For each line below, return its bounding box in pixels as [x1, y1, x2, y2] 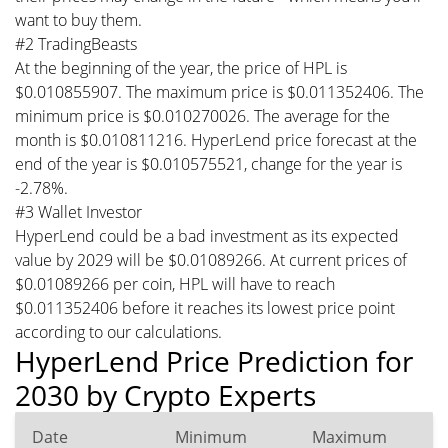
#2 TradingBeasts [15, 32, 137, 55]
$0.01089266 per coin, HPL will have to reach [15, 272, 335, 295]
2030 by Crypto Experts [15, 375, 316, 414]
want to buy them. [15, 8, 142, 31]
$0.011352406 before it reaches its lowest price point [15, 296, 395, 319]
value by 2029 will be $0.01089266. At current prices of [15, 248, 407, 271]
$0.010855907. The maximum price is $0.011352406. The [15, 80, 424, 103]
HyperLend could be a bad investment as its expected [15, 224, 399, 247]
